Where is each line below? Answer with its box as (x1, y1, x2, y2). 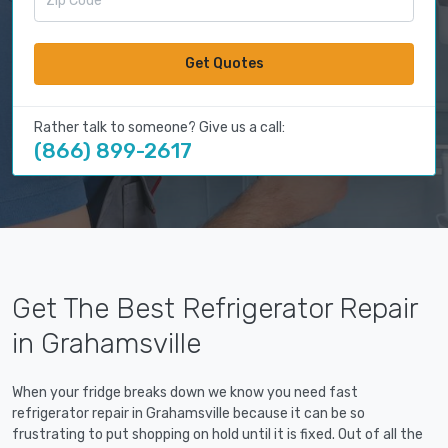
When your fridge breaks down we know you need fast (12, 384, 358, 402)
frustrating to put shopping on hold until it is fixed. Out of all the (12, 426, 423, 444)
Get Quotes (184, 55, 264, 73)
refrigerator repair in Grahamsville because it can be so (12, 405, 365, 423)
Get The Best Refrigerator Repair (12, 292, 417, 326)
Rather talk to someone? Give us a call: (34, 119, 285, 137)
